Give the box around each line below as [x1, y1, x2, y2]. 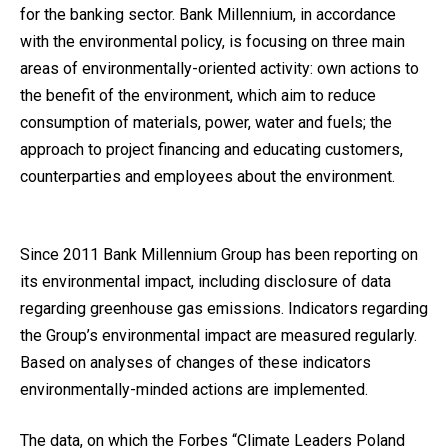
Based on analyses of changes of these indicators [20, 353, 371, 373]
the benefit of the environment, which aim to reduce [20, 86, 376, 106]
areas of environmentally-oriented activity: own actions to [20, 59, 419, 79]
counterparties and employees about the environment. [20, 167, 395, 187]
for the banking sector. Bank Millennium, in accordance [20, 5, 396, 25]
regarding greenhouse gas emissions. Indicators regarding [20, 299, 428, 319]
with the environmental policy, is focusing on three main [20, 32, 405, 52]
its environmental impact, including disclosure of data [20, 272, 391, 292]
